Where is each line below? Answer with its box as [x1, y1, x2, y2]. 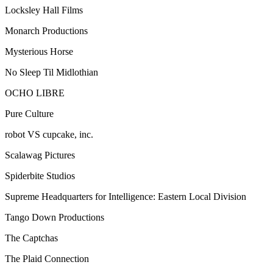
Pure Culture [5, 108, 54, 119]
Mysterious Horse [5, 46, 73, 57]
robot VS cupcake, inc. [5, 129, 93, 140]
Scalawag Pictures [5, 149, 75, 160]
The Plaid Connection [5, 253, 89, 264]
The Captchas [5, 232, 58, 243]
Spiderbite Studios [5, 170, 75, 181]
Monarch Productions [5, 25, 88, 36]
